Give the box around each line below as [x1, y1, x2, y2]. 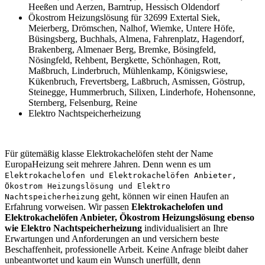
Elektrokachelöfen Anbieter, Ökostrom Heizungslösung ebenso [5, 212, 254, 223]
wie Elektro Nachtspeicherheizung [5, 223, 142, 234]
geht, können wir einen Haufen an [99, 191, 229, 202]
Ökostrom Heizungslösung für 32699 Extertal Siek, [28, 12, 220, 23]
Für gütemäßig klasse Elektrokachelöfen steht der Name [5, 148, 213, 159]
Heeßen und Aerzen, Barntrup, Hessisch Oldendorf [28, 2, 219, 12]
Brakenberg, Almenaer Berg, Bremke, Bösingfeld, [28, 44, 216, 55]
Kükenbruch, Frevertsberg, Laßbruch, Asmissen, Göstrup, [28, 76, 245, 87]
